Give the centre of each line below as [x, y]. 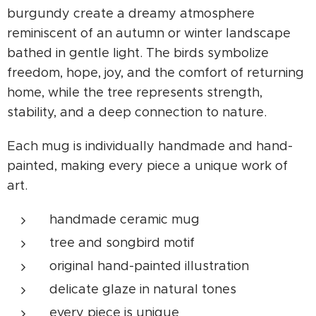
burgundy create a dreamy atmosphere [131, 14]
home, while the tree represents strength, [135, 93]
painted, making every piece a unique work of [147, 166]
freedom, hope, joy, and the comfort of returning [156, 73]
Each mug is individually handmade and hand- [150, 146]
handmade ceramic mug [124, 220]
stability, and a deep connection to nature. [137, 113]
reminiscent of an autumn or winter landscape [149, 34]
